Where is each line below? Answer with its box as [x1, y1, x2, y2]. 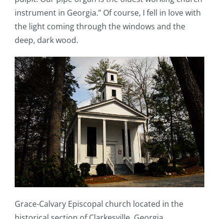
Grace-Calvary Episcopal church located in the [15, 198, 183, 210]
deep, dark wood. [15, 35, 78, 46]
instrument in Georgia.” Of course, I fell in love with [15, 7, 201, 19]
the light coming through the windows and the [15, 21, 185, 32]
